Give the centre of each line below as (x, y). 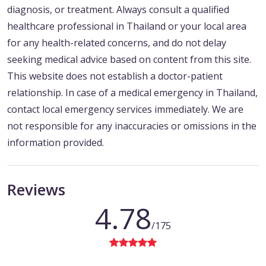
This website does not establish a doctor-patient (115, 76)
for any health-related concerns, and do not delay (117, 43)
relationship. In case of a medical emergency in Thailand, (132, 93)
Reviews (36, 190)
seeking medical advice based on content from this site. (129, 60)
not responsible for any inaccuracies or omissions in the (132, 126)
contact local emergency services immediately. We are (125, 110)
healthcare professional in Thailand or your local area (127, 26)
